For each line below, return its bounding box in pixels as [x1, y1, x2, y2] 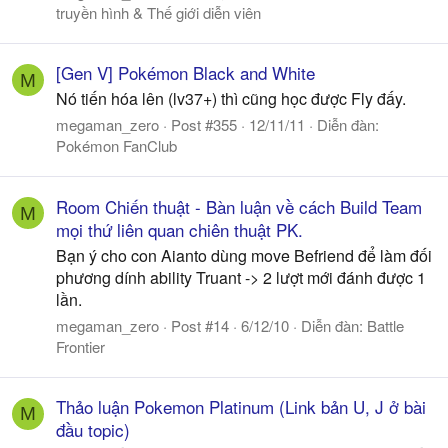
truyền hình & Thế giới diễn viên [56, 2, 261, 24]
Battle [367, 314, 404, 336]
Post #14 [171, 314, 229, 336]
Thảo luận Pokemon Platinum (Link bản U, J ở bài [56, 393, 426, 419]
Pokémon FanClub [56, 135, 177, 157]
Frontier [56, 335, 105, 357]
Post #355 [171, 114, 237, 136]
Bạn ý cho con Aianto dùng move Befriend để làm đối [56, 243, 432, 267]
